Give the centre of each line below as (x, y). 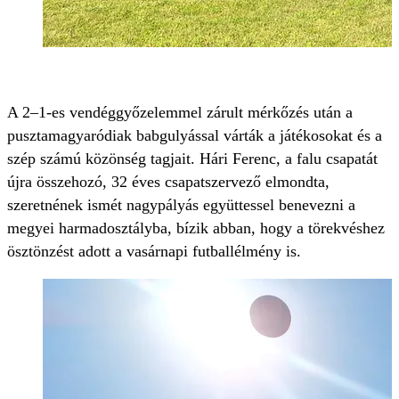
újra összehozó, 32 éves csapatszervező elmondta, (168, 182)
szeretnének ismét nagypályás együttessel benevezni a (181, 205)
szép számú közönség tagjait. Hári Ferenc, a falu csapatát (192, 159)
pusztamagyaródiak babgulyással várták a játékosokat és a (195, 136)
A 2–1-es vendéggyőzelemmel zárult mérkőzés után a (180, 113)
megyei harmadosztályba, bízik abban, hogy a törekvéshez (196, 228)
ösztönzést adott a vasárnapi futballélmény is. (154, 252)
